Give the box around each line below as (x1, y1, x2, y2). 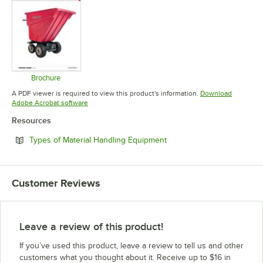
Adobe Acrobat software (12, 99, 88, 107)
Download (200, 89, 232, 98)
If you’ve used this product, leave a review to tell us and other (19, 241, 244, 251)
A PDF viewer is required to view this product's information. (12, 89, 198, 98)
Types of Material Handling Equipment (29, 136, 167, 145)
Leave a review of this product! (19, 221, 163, 233)
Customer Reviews (12, 177, 100, 190)
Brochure (31, 73, 60, 83)
